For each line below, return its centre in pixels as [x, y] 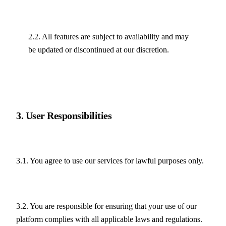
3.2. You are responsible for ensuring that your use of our [106, 206]
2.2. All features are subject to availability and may [108, 37]
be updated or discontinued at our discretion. [99, 50]
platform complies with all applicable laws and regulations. [109, 219]
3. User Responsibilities [64, 115]
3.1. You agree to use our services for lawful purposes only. [110, 161]
